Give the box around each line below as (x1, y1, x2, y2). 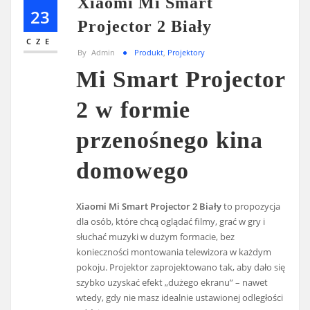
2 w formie (76, 96, 191, 122)
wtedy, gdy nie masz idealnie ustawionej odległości (76, 291, 284, 304)
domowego (76, 157, 190, 183)
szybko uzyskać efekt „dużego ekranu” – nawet (76, 275, 268, 289)
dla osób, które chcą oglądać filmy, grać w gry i (76, 215, 266, 228)
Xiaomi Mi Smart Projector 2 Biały (76, 199, 222, 212)
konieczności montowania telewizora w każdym (76, 245, 272, 258)
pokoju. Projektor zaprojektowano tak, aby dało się (76, 260, 286, 273)
